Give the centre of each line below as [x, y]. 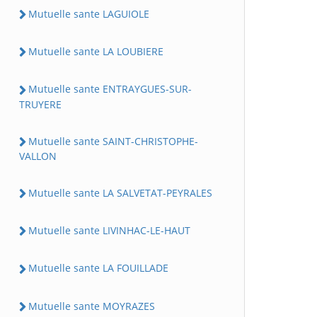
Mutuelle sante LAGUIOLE [89, 13]
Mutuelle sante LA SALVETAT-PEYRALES [120, 192]
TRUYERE [40, 104]
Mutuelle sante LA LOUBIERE [96, 51]
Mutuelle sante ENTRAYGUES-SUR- [110, 89]
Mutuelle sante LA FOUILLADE [98, 268]
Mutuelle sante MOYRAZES [92, 306]
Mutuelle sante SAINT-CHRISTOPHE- [113, 141]
